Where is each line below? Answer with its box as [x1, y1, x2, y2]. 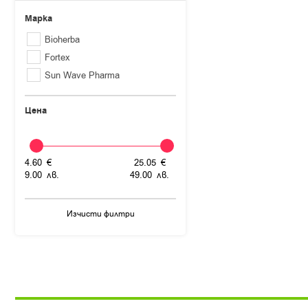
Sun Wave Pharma [45, 69, 120, 81]
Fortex [45, 52, 70, 63]
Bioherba [45, 34, 80, 45]
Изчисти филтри [66, 208, 135, 219]
